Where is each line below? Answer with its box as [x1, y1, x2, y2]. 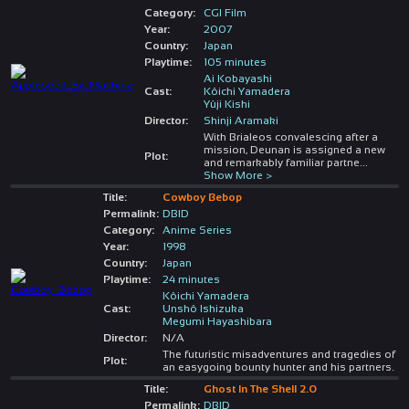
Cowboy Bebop [162, 190, 242, 204]
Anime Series [162, 223, 232, 236]
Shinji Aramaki [203, 113, 278, 127]
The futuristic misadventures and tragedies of [162, 347, 395, 361]
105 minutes [203, 55, 267, 68]
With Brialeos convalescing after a [203, 130, 378, 143]
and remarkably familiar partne [203, 155, 360, 169]
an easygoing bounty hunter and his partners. [162, 360, 394, 373]
